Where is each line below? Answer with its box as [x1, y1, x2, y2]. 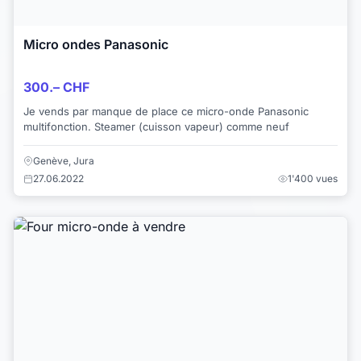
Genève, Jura [33, 154, 94, 167]
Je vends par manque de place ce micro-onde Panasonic [23, 105, 309, 118]
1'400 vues [288, 172, 338, 185]
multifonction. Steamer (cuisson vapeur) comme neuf [23, 120, 289, 134]
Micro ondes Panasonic [23, 35, 168, 52]
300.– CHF [23, 79, 89, 96]
